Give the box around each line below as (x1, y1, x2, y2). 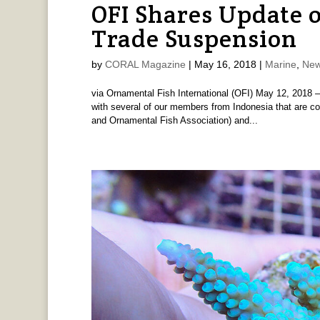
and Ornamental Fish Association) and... (91, 115, 258, 126)
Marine (264, 59, 296, 70)
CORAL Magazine (104, 59, 186, 70)
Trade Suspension (91, 23, 297, 54)
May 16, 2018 (194, 59, 256, 70)
